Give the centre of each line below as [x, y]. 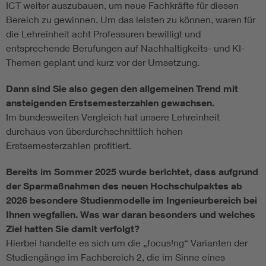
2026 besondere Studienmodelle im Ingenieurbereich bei [132, 200]
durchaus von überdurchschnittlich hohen [94, 131]
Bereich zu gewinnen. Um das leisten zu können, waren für [131, 20]
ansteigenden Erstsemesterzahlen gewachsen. [110, 103]
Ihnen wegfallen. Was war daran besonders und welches [131, 215]
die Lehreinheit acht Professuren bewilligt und [103, 34]
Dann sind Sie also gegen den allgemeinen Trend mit [122, 89]
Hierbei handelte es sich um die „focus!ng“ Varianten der [127, 243]
